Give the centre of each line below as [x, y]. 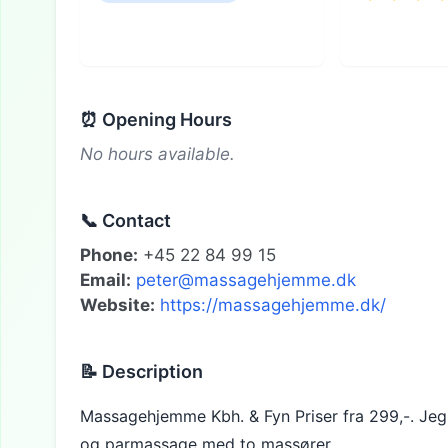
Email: [105, 279]
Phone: [109, 254]
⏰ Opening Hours [156, 119]
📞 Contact [125, 220]
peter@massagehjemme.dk [246, 279]
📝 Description [141, 371]
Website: [117, 304]
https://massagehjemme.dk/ [273, 304]
